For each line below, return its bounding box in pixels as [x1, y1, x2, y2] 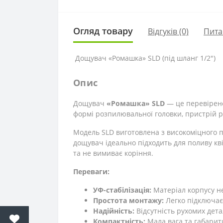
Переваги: [73, 167, 110, 177]
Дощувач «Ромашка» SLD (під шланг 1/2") [73, 53, 216, 63]
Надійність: [93, 206, 134, 216]
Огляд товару [73, 25, 133, 37]
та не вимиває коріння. [73, 148, 153, 158]
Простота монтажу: [93, 196, 164, 206]
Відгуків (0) [148, 25, 189, 37]
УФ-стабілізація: [93, 185, 151, 195]
